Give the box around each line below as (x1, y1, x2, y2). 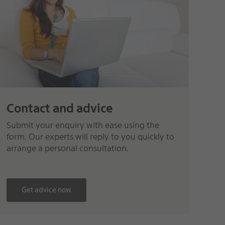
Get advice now (22, 185, 72, 194)
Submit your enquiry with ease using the (7, 120, 160, 131)
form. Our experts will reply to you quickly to (7, 132, 175, 142)
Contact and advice (7, 101, 114, 116)
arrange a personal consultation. (7, 143, 129, 154)
